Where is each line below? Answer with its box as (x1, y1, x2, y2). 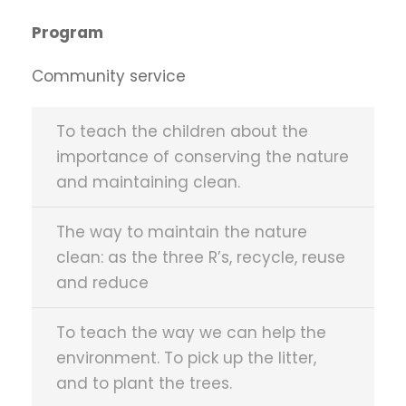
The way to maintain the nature (56, 221, 307, 243)
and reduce (56, 272, 149, 294)
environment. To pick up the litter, (56, 347, 316, 369)
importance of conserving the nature (56, 146, 349, 168)
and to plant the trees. (56, 372, 232, 394)
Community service (32, 65, 186, 87)
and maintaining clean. (56, 171, 240, 193)
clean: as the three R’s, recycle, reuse (56, 246, 345, 268)
